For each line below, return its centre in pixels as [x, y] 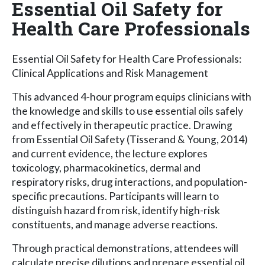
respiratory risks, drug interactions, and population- [130, 182]
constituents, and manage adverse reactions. [115, 224]
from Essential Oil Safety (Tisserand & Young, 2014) [130, 139]
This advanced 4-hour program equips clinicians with [132, 96]
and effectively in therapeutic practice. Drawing [122, 125]
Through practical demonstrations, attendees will [125, 248]
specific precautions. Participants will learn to [115, 196]
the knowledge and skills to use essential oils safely [127, 111]
